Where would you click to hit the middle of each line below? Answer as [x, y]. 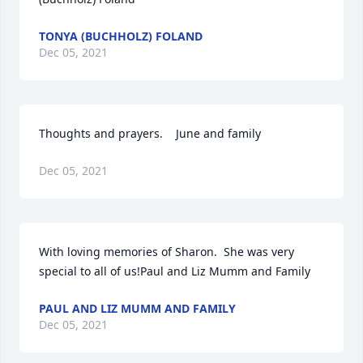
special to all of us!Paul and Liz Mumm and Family [175, 271]
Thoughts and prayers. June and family [150, 134]
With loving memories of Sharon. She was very [167, 252]
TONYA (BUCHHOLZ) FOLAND [121, 36]
